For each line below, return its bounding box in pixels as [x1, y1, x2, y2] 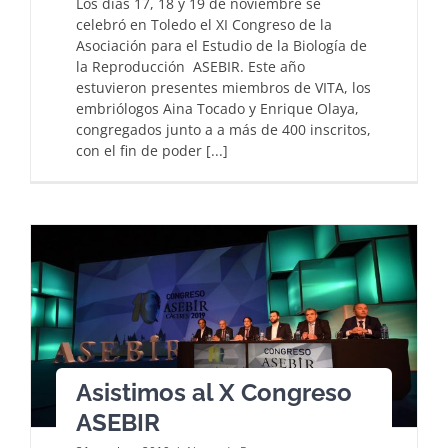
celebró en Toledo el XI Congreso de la [76, 14, 332, 34]
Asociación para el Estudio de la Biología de [76, 35, 367, 55]
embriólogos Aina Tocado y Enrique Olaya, [76, 98, 359, 118]
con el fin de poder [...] [76, 140, 228, 160]
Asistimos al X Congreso [76, 378, 352, 407]
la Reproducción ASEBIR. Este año [76, 56, 305, 76]
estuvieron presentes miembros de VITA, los [76, 77, 371, 97]
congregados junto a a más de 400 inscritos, [76, 119, 371, 139]
